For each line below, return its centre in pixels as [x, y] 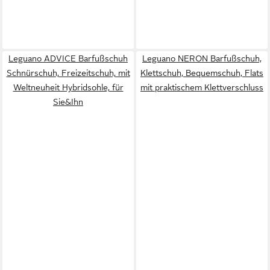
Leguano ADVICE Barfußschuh [68, 58]
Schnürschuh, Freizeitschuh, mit [68, 73]
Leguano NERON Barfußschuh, [202, 58]
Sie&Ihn [68, 102]
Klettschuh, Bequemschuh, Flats [202, 73]
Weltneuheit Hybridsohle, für [68, 87]
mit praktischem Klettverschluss [202, 87]
